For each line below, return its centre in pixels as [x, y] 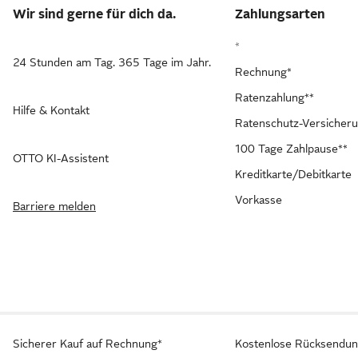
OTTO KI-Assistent [61, 158]
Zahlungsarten [280, 14]
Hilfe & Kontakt [51, 110]
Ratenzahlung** [275, 97]
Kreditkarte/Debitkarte [294, 174]
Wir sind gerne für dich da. [94, 14]
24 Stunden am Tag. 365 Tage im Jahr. [112, 62]
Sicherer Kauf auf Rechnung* [88, 344]
